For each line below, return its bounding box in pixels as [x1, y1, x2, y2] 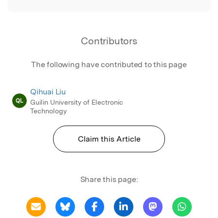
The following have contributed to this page [31, 59, 187, 69]
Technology [30, 107, 67, 115]
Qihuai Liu [30, 87, 66, 96]
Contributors [81, 35, 137, 47]
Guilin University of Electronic [30, 98, 123, 106]
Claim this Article [77, 134, 141, 144]
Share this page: [80, 174, 138, 184]
